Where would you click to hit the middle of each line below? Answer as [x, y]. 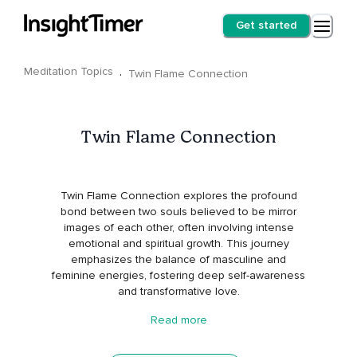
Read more [178, 320]
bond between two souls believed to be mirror [178, 212]
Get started [266, 25]
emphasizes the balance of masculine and [178, 260]
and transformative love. [178, 292]
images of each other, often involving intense [178, 228]
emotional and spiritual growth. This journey [178, 244]
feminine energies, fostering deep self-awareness [178, 276]
